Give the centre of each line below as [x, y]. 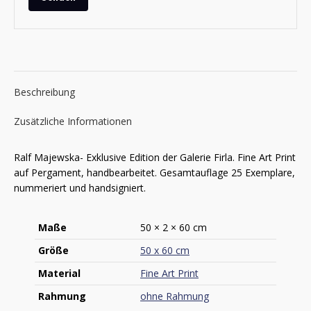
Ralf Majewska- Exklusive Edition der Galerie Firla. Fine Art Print [155, 157]
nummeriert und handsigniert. [80, 188]
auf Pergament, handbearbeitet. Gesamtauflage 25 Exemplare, [154, 173]
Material [59, 273]
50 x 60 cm [165, 250]
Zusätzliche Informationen [73, 121]
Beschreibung [44, 92]
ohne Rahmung [175, 296]
